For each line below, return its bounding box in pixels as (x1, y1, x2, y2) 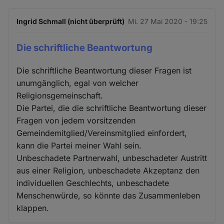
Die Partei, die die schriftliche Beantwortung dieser (16, 102, 207, 113)
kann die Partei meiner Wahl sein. (16, 140, 142, 150)
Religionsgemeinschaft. (16, 90, 103, 100)
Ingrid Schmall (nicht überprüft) (16, 16, 125, 25)
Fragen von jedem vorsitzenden (16, 115, 136, 125)
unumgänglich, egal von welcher (16, 77, 139, 88)
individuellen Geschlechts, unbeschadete (16, 177, 169, 188)
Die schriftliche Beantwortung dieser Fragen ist (16, 65, 192, 75)
